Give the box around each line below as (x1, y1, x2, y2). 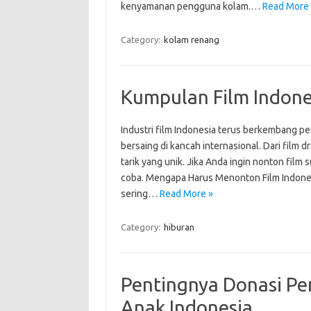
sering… (120, 188, 160, 199)
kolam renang (163, 35, 219, 44)
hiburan (163, 222, 194, 232)
